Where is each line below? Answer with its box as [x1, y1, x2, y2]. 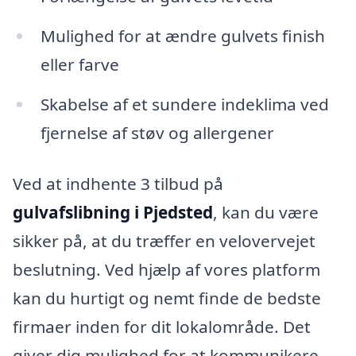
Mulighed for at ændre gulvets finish [40, 25, 325, 47]
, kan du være [213, 200, 319, 223]
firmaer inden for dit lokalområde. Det [13, 315, 311, 338]
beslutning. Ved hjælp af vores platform [13, 257, 320, 281]
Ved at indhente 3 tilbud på [13, 172, 223, 195]
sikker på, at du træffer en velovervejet [13, 229, 315, 252]
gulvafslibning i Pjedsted [13, 200, 213, 223]
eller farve [40, 53, 119, 75]
